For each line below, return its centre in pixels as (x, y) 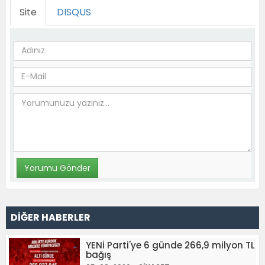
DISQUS (74, 12)
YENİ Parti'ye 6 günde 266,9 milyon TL (170, 245)
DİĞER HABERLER (51, 217)
